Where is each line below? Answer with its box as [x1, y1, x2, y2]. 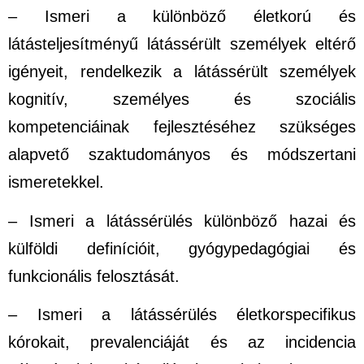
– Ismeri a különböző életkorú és [8, 7, 356, 26]
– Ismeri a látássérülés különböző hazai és [8, 211, 356, 230]
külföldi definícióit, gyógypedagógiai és [8, 239, 356, 258]
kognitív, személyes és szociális [8, 90, 356, 109]
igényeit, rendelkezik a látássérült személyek [8, 63, 356, 81]
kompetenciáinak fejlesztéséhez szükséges [8, 118, 356, 136]
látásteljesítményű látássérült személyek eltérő [8, 35, 356, 54]
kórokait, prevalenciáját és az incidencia [8, 333, 356, 352]
